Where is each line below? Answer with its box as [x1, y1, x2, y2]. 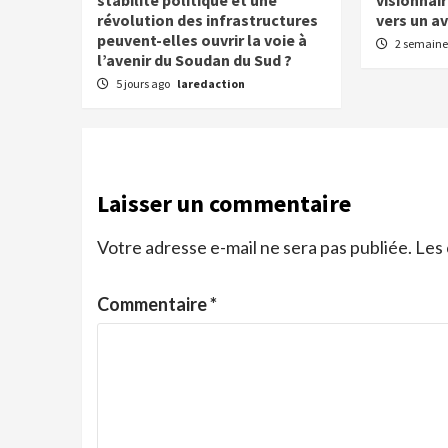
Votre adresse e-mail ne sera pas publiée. [97, 236, 412, 258]
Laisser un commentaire [97, 188, 351, 219]
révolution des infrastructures [97, 10, 318, 30]
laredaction [177, 76, 245, 91]
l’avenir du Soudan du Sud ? [97, 50, 292, 70]
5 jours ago [116, 76, 172, 91]
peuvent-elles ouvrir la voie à [97, 30, 307, 50]
